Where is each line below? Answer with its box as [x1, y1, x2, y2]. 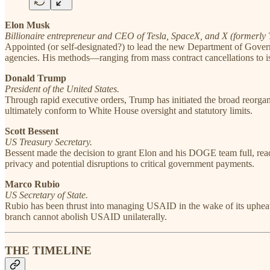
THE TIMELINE [5, 244, 92, 257]
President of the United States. [5, 83, 119, 94]
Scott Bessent [5, 125, 58, 136]
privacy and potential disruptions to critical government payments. [5, 158, 254, 169]
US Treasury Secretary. [5, 136, 92, 147]
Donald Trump [5, 72, 66, 83]
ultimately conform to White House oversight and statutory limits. [5, 105, 253, 116]
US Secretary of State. [5, 189, 88, 200]
